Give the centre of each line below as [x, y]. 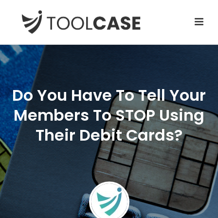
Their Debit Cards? [109, 135]
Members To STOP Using [109, 115]
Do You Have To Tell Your [109, 95]
